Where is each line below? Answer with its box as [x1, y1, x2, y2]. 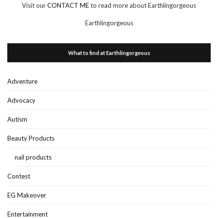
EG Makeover [7, 191, 46, 199]
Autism [7, 115, 27, 123]
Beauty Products [7, 134, 54, 142]
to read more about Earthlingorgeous [91, 1, 196, 9]
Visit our [22, 1, 47, 9]
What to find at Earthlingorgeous [68, 49, 150, 56]
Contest [7, 172, 30, 180]
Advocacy [7, 96, 36, 104]
